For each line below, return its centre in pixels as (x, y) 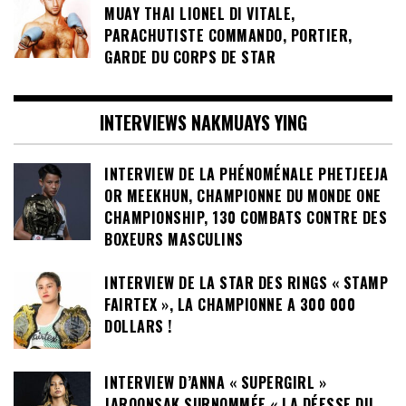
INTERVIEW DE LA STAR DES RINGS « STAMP (246, 283)
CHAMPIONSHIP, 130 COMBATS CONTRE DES (246, 217)
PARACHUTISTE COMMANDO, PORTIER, (228, 36)
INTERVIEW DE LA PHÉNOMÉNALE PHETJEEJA (246, 174)
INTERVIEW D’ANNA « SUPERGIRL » (215, 383)
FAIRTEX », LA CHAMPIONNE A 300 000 (230, 305)
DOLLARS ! (138, 327)
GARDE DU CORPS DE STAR (190, 58)
